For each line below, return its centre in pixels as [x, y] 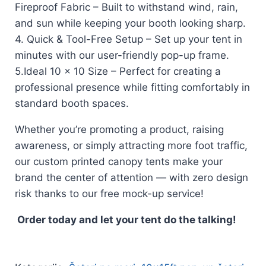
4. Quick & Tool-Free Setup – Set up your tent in [129, 39]
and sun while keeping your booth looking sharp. [130, 23]
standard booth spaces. [72, 103]
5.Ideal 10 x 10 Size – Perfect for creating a [118, 71]
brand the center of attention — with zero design [132, 177]
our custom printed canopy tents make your [119, 161]
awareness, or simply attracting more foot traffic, [131, 145]
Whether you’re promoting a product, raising [119, 129]
